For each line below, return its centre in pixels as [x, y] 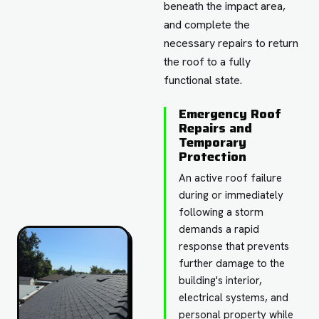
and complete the [207, 24]
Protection [213, 156]
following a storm [221, 212]
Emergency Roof [230, 114]
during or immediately [231, 195]
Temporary [213, 142]
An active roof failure [231, 178]
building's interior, [221, 280]
